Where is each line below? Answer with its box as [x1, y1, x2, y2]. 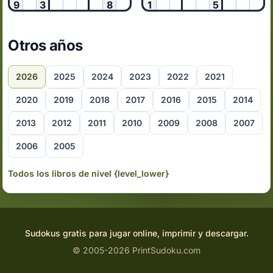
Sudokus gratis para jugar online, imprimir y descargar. [24, 228, 249, 238]
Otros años [8, 37, 83, 54]
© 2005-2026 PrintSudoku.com [73, 245, 200, 255]
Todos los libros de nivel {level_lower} [8, 168, 169, 179]
